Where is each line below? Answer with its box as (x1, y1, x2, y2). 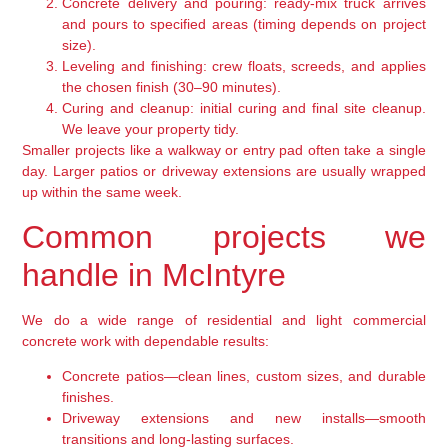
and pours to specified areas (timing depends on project (62, 16, 426, 33)
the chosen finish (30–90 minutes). (62, 79, 282, 96)
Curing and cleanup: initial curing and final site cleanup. (62, 100, 426, 117)
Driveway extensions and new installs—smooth (62, 409, 426, 426)
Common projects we (22, 218, 426, 255)
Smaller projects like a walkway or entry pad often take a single (22, 142, 426, 159)
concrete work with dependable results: (22, 332, 270, 349)
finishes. (62, 388, 115, 405)
